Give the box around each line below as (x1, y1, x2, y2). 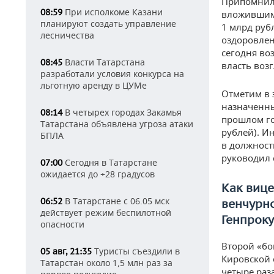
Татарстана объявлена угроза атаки (40, 118, 193, 130)
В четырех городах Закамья (62, 106, 182, 118)
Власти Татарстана (62, 56, 145, 68)
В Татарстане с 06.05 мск (62, 195, 169, 207)
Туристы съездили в (92, 245, 180, 257)
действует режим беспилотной (40, 207, 171, 218)
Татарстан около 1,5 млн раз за (40, 257, 172, 268)
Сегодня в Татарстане (62, 157, 157, 168)
